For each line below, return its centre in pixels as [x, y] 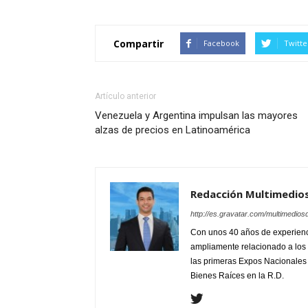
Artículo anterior [125, 97]
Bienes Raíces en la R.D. [237, 276]
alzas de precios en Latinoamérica [173, 130]
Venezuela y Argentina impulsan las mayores [196, 116]
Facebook [221, 43]
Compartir [139, 43]
